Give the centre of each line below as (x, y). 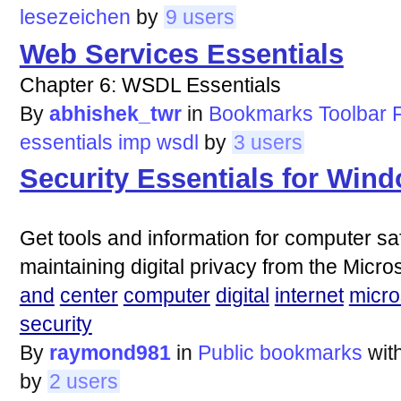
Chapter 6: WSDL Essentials (150, 85)
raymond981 (110, 353)
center (89, 296)
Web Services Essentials (181, 54)
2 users (83, 382)
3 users (268, 142)
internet (309, 296)
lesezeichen (75, 17)
